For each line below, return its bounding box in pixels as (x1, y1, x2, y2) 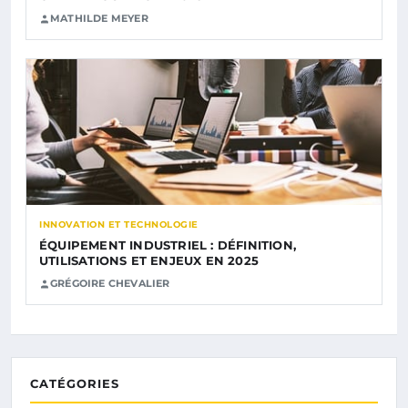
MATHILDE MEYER (50, 12, 148, 25)
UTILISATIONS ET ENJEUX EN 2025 (39, 253, 259, 269)
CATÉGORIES (30, 376, 119, 392)
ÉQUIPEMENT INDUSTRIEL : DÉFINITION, (39, 238, 296, 253)
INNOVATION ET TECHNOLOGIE (39, 219, 199, 231)
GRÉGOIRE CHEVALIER (50, 277, 170, 291)
